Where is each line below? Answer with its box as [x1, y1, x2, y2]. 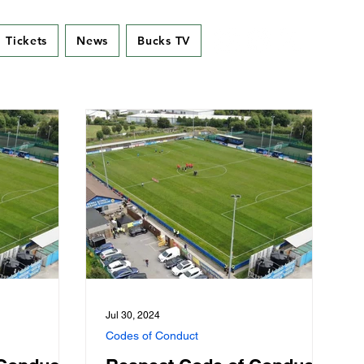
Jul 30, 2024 [106, 310, 160, 321]
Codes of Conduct [106, 329, 198, 342]
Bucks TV [137, 33, 190, 48]
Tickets [6, 33, 48, 48]
